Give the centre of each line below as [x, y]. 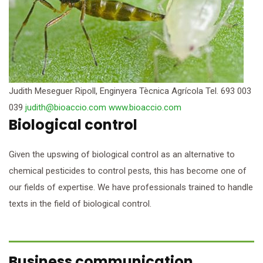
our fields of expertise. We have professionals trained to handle [131, 188]
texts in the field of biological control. [80, 204]
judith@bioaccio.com [66, 108]
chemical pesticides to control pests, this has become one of [128, 171]
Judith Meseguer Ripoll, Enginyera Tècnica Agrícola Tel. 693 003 [130, 91]
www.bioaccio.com [145, 108]
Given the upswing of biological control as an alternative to [122, 155]
